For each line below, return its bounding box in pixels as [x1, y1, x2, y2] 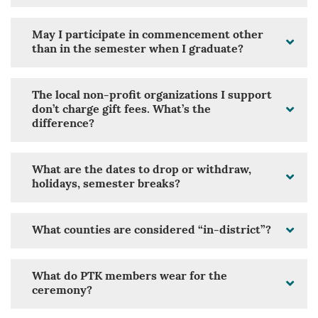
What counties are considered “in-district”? [32, 225, 271, 237]
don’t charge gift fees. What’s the [32, 104, 211, 116]
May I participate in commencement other [32, 30, 263, 42]
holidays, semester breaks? [32, 179, 180, 191]
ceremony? [32, 285, 92, 297]
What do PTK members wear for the [32, 271, 227, 283]
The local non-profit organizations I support [32, 90, 272, 102]
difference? [32, 119, 94, 131]
